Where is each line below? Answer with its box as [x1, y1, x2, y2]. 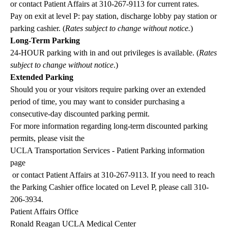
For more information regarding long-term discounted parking [10, 122, 208, 131]
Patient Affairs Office [10, 207, 78, 216]
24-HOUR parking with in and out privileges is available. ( [10, 48, 199, 58]
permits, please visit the [10, 134, 87, 143]
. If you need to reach [147, 170, 215, 180]
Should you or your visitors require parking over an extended [10, 85, 206, 94]
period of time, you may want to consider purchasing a [10, 97, 185, 106]
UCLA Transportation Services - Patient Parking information [10, 146, 205, 155]
